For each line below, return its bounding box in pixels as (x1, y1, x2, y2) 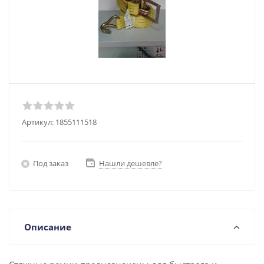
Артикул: (22, 117, 54, 127)
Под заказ (33, 157, 68, 169)
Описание (24, 221, 71, 233)
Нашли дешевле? (99, 158, 162, 169)
